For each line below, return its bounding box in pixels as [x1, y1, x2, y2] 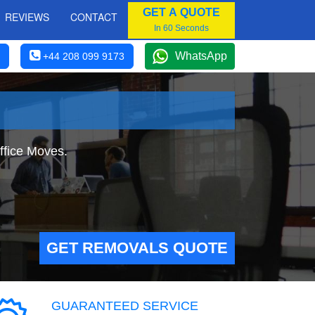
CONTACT [70, 10, 117, 24]
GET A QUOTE [143, 6, 220, 18]
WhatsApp [175, 50, 227, 62]
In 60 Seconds [154, 22, 209, 33]
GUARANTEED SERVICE [51, 299, 198, 313]
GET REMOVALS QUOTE [46, 239, 228, 257]
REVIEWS [5, 10, 49, 24]
